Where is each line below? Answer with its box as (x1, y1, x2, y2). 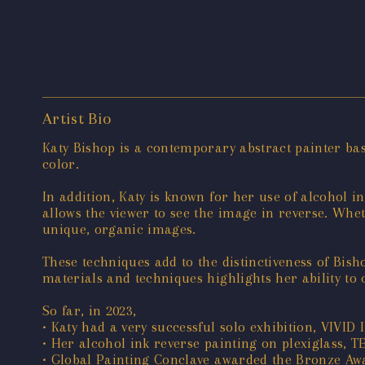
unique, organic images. (42, 221, 196, 238)
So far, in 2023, (42, 302, 137, 319)
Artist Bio (42, 109, 112, 129)
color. (42, 156, 80, 173)
